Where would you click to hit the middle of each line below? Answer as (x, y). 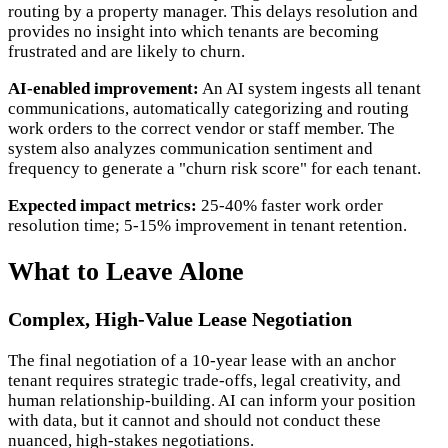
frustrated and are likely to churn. (126, 51)
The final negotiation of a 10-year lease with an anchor (202, 360)
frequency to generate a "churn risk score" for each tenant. (214, 168)
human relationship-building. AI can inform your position (212, 400)
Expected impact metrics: (102, 205)
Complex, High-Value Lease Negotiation (180, 318)
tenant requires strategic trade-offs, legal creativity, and (204, 380)
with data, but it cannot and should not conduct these (194, 420)
